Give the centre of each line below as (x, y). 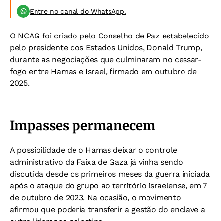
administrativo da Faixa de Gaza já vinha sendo (96, 162)
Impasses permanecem (83, 126)
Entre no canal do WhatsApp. (78, 11)
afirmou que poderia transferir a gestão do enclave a (108, 209)
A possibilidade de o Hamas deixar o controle (93, 150)
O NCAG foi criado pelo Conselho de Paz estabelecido (110, 36)
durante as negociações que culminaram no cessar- (106, 59)
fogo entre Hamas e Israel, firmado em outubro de (103, 71)
